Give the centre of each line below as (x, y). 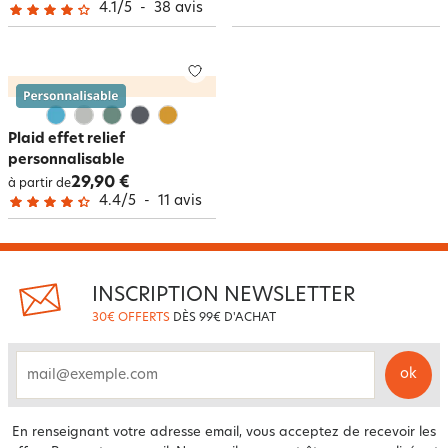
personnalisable (66, 160)
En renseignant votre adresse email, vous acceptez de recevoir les (224, 432)
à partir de (39, 183)
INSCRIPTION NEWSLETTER (223, 296)
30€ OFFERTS (131, 318)
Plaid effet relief (66, 139)
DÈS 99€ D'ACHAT (224, 318)
